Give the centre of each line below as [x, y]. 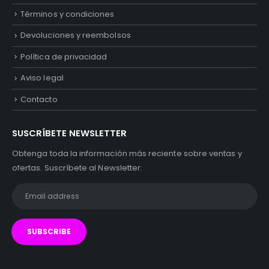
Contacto [39, 99]
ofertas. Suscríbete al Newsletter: [77, 168]
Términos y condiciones [68, 14]
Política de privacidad [64, 56]
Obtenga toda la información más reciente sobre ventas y [127, 153]
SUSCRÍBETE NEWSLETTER [69, 133]
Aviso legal [42, 78]
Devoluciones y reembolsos [76, 35]
